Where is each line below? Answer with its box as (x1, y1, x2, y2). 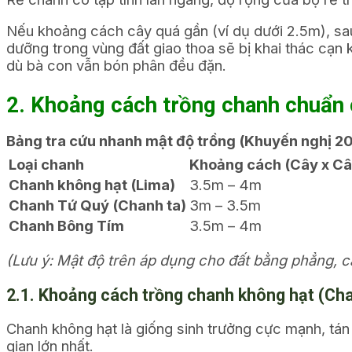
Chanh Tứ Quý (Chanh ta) (9, 196, 186, 214)
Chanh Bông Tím (9, 217, 124, 235)
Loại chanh (9, 156, 84, 174)
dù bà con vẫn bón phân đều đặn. (6, 57, 226, 75)
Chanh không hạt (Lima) (9, 176, 175, 194)
